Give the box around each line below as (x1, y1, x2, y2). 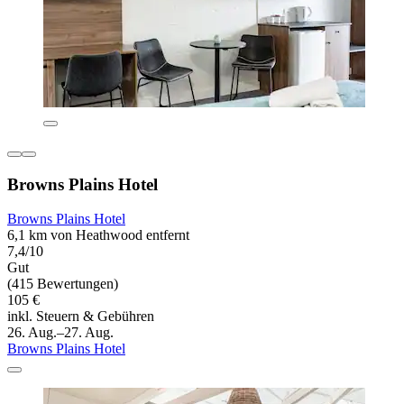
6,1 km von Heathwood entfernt (7, 227, 189, 243)
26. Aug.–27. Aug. (7, 325, 114, 341)
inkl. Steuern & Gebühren (7, 308, 154, 325)
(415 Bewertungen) (7, 276, 118, 292)
